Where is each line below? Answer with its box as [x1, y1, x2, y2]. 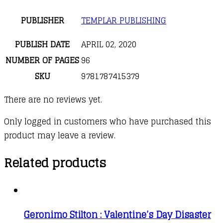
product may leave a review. [4, 128, 115, 142]
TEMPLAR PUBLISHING [81, 13, 166, 27]
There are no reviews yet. [4, 92, 102, 107]
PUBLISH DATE [15, 37, 70, 51]
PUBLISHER [20, 13, 64, 27]
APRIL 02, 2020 [81, 37, 136, 51]
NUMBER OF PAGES [5, 53, 79, 67]
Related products [4, 152, 106, 174]
